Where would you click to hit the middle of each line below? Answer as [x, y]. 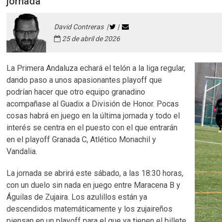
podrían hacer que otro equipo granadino [76, 92]
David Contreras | [82, 27]
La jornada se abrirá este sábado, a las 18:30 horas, [95, 173]
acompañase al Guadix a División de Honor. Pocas [93, 104]
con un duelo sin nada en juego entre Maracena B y [94, 185]
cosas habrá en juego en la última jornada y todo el [93, 116]
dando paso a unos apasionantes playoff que [84, 80]
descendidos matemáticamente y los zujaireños [90, 209]
